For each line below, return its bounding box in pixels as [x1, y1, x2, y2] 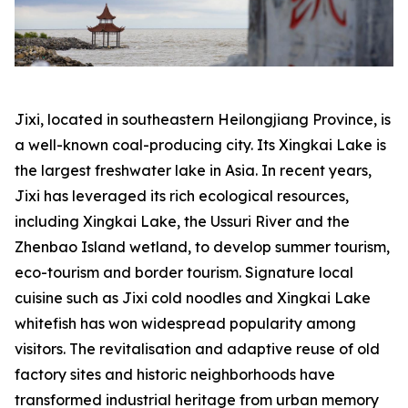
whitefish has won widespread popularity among [15, 313, 356, 332]
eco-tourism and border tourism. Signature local [15, 262, 353, 281]
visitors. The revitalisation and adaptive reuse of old [15, 339, 380, 358]
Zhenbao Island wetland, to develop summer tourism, [15, 237, 390, 256]
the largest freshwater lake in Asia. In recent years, [15, 160, 372, 179]
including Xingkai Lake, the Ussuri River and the [15, 211, 350, 230]
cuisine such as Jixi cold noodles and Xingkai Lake [15, 288, 371, 307]
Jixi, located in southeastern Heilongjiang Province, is [15, 109, 391, 128]
